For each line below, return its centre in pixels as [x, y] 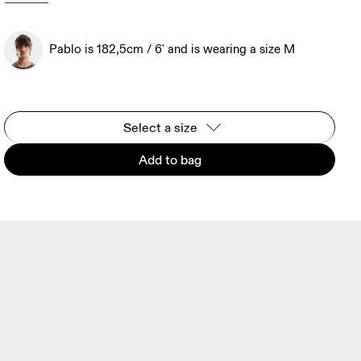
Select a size [160, 127]
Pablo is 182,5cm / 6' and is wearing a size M [172, 50]
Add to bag [170, 160]
